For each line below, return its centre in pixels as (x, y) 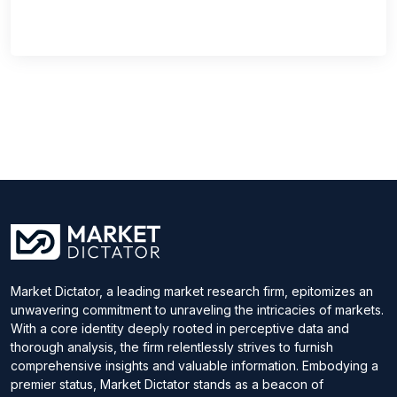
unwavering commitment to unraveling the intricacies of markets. (197, 309)
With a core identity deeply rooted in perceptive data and (180, 328)
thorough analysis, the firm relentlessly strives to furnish (172, 346)
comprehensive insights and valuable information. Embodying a (195, 365)
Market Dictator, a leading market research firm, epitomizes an (192, 291)
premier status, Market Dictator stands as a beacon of (167, 384)
